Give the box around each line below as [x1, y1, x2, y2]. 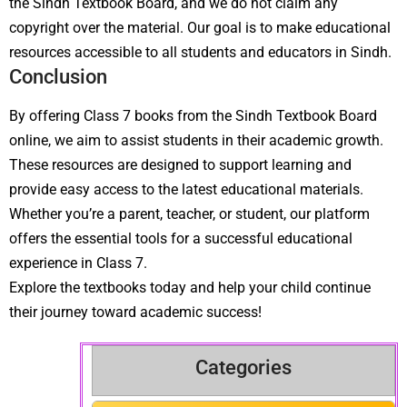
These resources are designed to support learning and [9, 155, 352, 174]
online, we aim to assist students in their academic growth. [9, 131, 383, 149]
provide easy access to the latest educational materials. [9, 180, 363, 198]
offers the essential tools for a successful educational [9, 229, 352, 247]
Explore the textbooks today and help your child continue [9, 278, 371, 296]
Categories [195, 355, 292, 379]
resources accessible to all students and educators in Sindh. [9, 43, 392, 61]
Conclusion [9, 65, 107, 88]
